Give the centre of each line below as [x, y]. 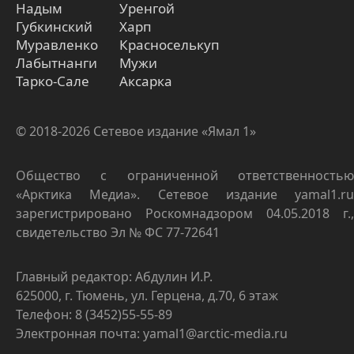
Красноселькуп [169, 45]
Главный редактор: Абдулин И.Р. [114, 277]
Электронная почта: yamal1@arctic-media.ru [152, 334]
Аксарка [146, 81]
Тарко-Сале [53, 81]
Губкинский [54, 27]
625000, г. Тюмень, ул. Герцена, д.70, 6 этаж [147, 296]
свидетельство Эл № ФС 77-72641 [118, 233]
